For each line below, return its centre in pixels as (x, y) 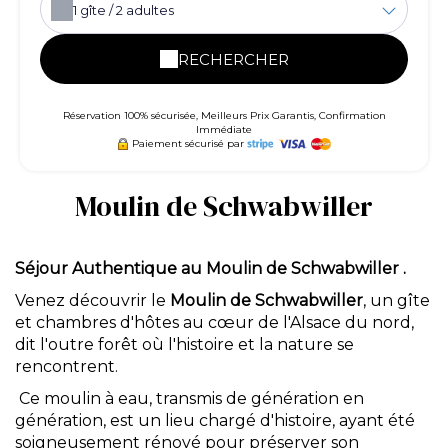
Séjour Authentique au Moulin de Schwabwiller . (210, 268)
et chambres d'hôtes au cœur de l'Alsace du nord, (214, 322)
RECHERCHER (233, 59)
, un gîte (396, 300)
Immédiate (224, 129)
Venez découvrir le (92, 300)
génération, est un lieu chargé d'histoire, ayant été (215, 420)
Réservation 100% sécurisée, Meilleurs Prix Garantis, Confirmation (224, 115)
